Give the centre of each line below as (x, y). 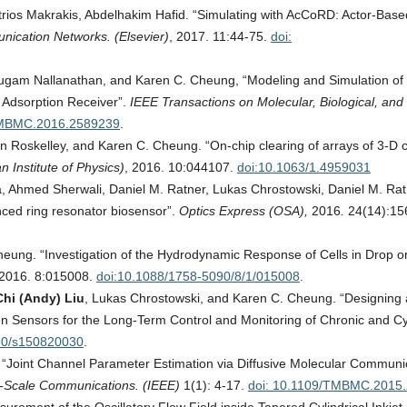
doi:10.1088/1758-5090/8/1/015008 (198, 276)
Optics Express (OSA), (245, 211)
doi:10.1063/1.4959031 (304, 167)
